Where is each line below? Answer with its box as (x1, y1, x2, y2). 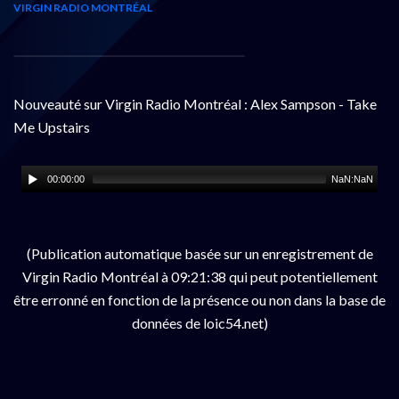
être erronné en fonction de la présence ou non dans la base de (13, 290, 386, 308)
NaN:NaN (331, 173, 374, 184)
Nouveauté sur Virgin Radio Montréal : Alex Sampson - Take (13, 94, 377, 112)
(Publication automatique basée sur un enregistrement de (26, 244, 373, 262)
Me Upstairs (13, 118, 90, 135)
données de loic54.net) (131, 313, 268, 331)
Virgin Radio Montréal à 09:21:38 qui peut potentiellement (21, 267, 378, 285)
